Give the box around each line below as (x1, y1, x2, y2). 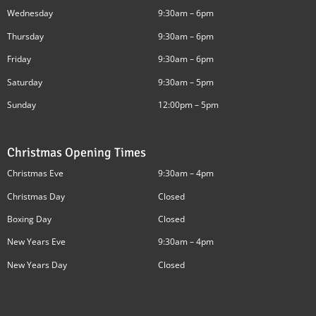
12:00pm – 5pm (158, 98, 219, 111)
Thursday (7, 30, 44, 42)
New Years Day (7, 258, 67, 271)
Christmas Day (7, 190, 65, 202)
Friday (7, 53, 31, 66)
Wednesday (7, 7, 53, 20)
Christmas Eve (7, 167, 63, 180)
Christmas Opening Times (7, 145, 146, 161)
